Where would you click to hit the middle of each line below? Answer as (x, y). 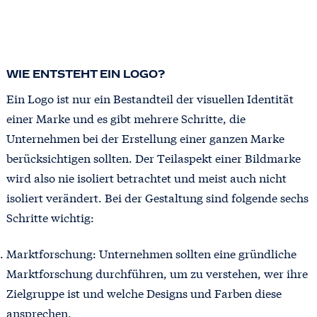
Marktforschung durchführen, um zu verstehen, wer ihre (157, 272)
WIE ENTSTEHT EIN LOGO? (85, 75)
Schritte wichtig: (50, 217)
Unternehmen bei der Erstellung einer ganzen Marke (145, 138)
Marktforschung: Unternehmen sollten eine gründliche (151, 253)
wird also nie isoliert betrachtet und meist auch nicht (146, 177)
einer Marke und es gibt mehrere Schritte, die (126, 118)
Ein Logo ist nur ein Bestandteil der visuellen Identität (150, 98)
